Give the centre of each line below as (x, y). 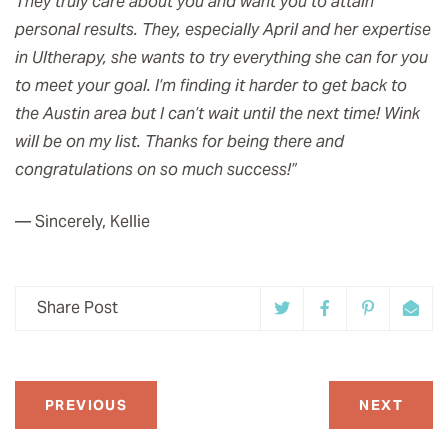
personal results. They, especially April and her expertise (223, 29)
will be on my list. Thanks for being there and (179, 141)
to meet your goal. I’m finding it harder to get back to (211, 85)
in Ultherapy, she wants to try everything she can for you (221, 57)
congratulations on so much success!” (156, 169)
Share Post (77, 308)
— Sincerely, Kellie (82, 221)
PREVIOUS (86, 404)
